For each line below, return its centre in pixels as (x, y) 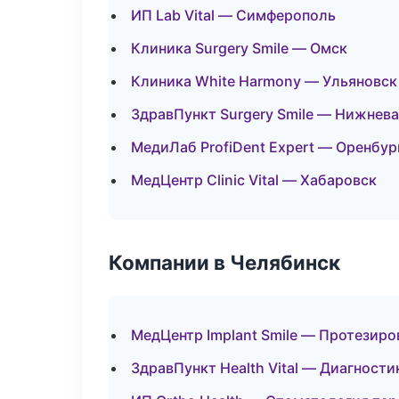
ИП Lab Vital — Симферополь (233, 15)
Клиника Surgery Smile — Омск (239, 48)
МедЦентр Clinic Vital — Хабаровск (254, 180)
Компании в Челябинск (224, 262)
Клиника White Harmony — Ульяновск (264, 81)
